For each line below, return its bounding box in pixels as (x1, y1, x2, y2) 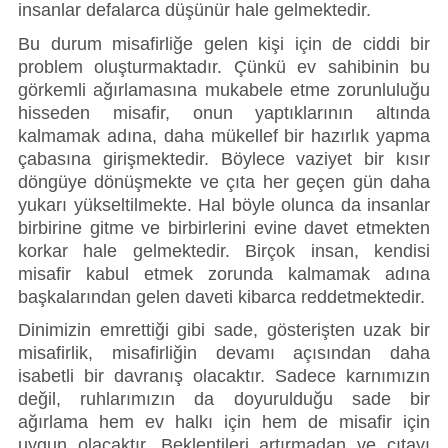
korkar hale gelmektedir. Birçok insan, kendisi (18, 240, 430, 261)
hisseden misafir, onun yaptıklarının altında (18, 102, 430, 123)
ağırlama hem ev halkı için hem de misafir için (18, 412, 430, 433)
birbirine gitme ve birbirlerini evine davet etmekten (18, 217, 430, 238)
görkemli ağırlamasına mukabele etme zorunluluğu (18, 79, 430, 100)
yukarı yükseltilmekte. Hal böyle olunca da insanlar (18, 194, 430, 215)
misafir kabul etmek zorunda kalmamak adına (18, 263, 430, 284)
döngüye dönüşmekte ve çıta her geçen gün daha (18, 171, 430, 192)
